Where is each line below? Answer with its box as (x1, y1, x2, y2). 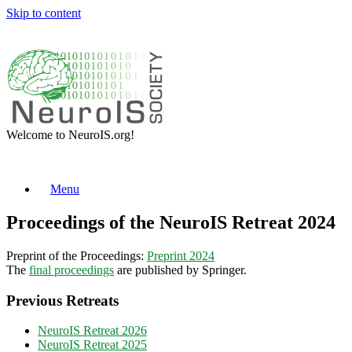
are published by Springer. (114, 262, 247, 277)
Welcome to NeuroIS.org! (6, 128, 134, 141)
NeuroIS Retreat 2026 (38, 324, 147, 338)
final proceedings (29, 262, 114, 277)
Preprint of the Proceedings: (6, 248, 147, 262)
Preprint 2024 (147, 248, 214, 262)
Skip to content (6, 6, 81, 20)
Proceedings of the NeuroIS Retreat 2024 (6, 211, 335, 233)
